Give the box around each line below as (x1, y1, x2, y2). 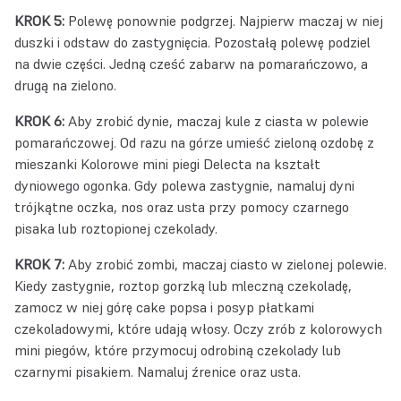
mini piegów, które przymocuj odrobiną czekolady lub (14, 341, 341, 359)
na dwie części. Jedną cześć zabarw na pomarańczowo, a (14, 55, 368, 73)
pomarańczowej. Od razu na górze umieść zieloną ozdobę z (14, 133, 374, 151)
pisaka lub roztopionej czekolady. (14, 219, 218, 237)
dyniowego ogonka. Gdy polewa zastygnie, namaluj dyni (14, 176, 354, 194)
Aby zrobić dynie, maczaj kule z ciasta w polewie (64, 112, 369, 130)
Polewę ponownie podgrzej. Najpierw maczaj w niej (64, 12, 383, 30)
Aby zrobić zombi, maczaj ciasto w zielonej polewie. (64, 255, 387, 273)
